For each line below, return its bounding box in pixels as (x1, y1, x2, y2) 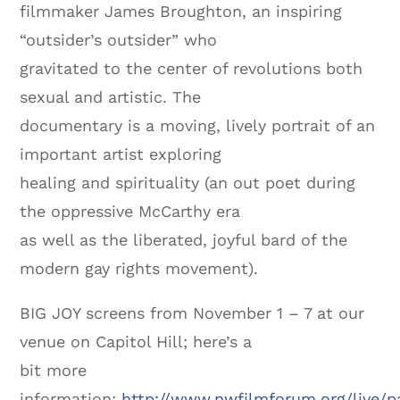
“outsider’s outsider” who (20, 29, 218, 49)
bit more (20, 360, 87, 379)
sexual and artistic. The (20, 87, 202, 106)
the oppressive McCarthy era (20, 201, 241, 221)
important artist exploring (20, 144, 222, 163)
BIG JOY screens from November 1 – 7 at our (20, 303, 365, 322)
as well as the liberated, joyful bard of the (20, 229, 348, 249)
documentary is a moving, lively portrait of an (20, 115, 376, 135)
